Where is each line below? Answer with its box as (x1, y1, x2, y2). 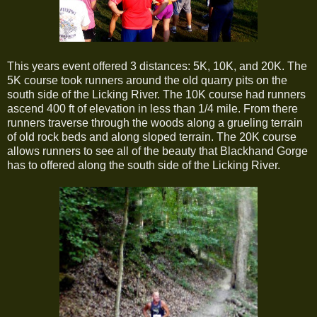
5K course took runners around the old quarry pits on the (7, 74, 287, 87)
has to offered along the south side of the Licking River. (7, 159, 280, 172)
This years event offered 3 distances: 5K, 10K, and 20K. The (7, 60, 307, 73)
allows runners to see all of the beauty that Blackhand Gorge (7, 145, 308, 158)
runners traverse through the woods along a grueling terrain (7, 117, 303, 129)
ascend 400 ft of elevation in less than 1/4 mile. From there (7, 103, 298, 115)
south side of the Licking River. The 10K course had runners (7, 88, 306, 101)
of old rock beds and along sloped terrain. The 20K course (7, 131, 296, 144)
